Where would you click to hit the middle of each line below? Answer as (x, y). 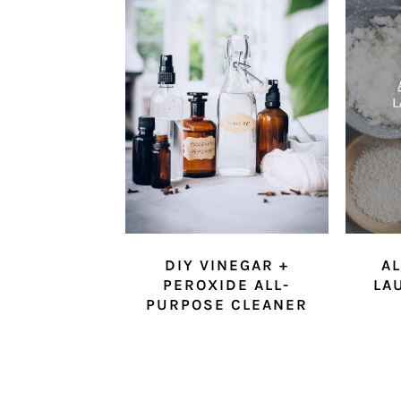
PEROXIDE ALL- (227, 285)
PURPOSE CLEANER (226, 305)
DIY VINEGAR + (226, 265)
